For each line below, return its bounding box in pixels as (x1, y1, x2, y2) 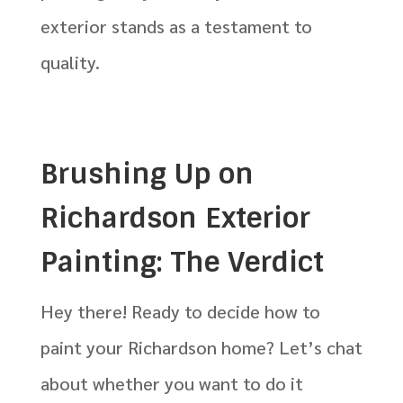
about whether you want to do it (40, 372, 303, 396)
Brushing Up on (40, 156, 254, 193)
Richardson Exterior (40, 200, 310, 237)
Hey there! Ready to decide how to (40, 300, 320, 324)
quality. (40, 50, 100, 75)
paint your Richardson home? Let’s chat (40, 336, 363, 360)
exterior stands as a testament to (40, 14, 312, 39)
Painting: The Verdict (40, 244, 324, 282)
